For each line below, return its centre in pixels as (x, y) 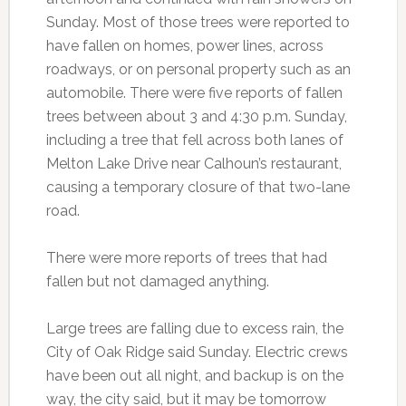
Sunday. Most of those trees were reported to (198, 23)
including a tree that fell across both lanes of (194, 140)
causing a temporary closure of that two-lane (198, 188)
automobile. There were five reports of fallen (194, 93)
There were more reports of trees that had (186, 258)
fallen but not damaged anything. (157, 282)
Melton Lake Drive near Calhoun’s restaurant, (193, 164)
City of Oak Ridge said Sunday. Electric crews (197, 353)
